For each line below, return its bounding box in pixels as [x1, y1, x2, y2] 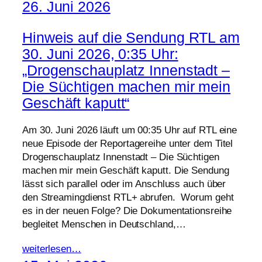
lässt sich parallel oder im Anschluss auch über [22, 178, 226, 189]
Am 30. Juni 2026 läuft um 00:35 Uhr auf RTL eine [22, 124, 237, 136]
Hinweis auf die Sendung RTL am [22, 29, 240, 46]
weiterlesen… [22, 243, 81, 254]
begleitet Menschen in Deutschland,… [22, 218, 186, 230]
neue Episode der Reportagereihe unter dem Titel [22, 137, 233, 149]
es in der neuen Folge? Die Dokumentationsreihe [22, 205, 232, 216]
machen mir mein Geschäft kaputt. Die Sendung [22, 164, 229, 176]
